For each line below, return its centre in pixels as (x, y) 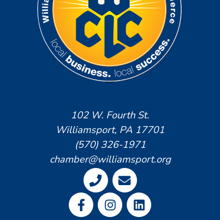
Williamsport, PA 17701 (110, 130)
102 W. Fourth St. (110, 115)
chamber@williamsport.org (110, 160)
